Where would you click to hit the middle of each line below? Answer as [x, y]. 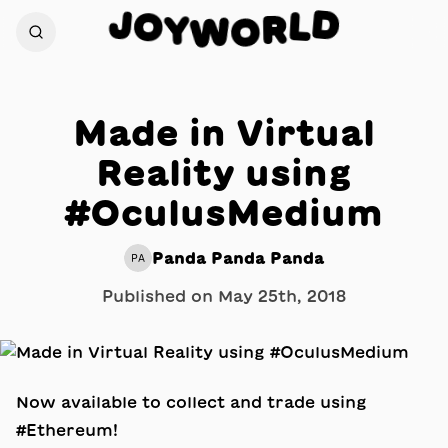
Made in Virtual [224, 132]
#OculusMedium [224, 212]
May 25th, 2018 [282, 296]
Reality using [224, 172]
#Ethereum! [67, 430]
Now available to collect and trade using [191, 402]
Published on [160, 296]
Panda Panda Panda [238, 258]
